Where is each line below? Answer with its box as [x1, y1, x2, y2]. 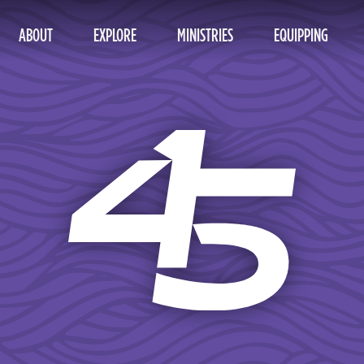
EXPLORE [93, 22, 136, 47]
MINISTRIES [177, 22, 233, 47]
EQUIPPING [274, 22, 328, 47]
